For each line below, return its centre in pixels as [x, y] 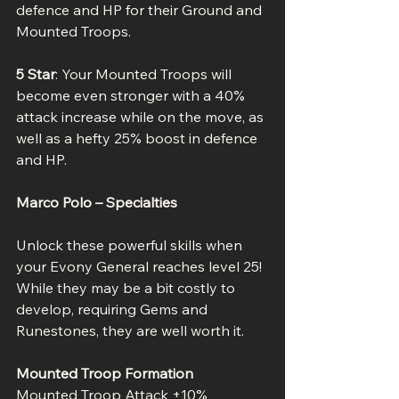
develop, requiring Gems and [114, 309]
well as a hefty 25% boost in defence [138, 138]
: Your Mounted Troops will [145, 73]
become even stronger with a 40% [132, 95]
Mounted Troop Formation [105, 373]
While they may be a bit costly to [127, 287]
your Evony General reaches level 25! [141, 266]
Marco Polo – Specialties [97, 202]
